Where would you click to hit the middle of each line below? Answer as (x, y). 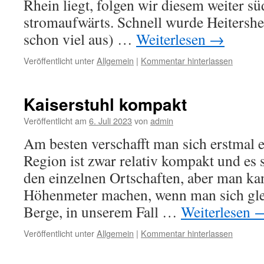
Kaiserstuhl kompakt (105, 104)
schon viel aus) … (80, 39)
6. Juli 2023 (110, 121)
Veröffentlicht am (55, 121)
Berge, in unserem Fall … (102, 212)
